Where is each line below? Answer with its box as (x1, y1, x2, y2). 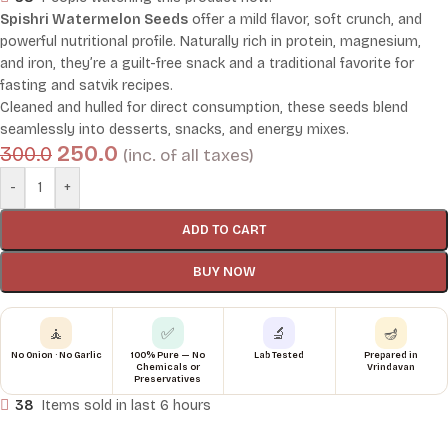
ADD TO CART (182, 222, 266, 239)
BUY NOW (192, 264, 256, 281)
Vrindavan (367, 362, 416, 373)
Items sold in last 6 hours (42, 396, 211, 414)
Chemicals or (135, 362, 200, 373)
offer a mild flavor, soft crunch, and (188, 11, 422, 29)
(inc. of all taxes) (123, 145, 254, 167)
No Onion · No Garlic (10, 350, 102, 361)
